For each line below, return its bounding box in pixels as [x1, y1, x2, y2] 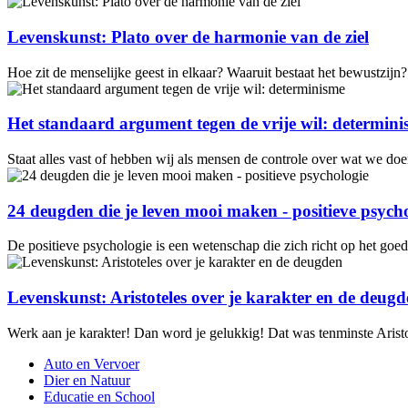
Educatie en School [44, 388, 155, 404]
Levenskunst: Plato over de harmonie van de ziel [7, 26, 369, 46]
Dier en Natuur [44, 372, 130, 388]
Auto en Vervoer [44, 355, 139, 372]
